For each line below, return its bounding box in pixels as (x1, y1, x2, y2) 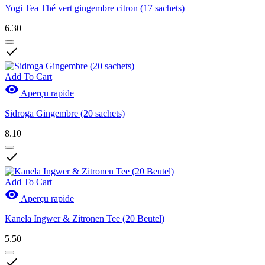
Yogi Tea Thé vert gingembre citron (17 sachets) (5, 3, 185, 14)
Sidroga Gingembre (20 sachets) (5, 108, 125, 119)
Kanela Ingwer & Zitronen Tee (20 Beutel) (5, 214, 164, 224)
